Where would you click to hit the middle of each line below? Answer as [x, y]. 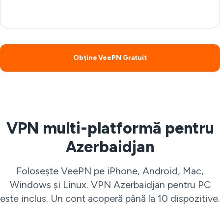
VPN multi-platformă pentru [110, 128]
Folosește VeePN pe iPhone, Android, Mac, [110, 171]
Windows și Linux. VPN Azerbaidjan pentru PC [110, 185]
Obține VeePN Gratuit [110, 58]
